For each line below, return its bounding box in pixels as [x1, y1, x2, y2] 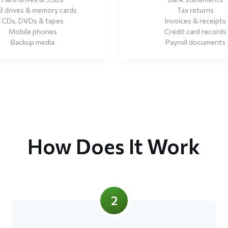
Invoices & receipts [164, 16, 226, 25]
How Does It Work [27, 133, 201, 158]
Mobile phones [8, 26, 57, 36]
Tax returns [177, 5, 214, 14]
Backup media [11, 37, 55, 46]
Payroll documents [165, 37, 225, 46]
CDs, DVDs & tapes [2, 16, 64, 25]
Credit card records [164, 26, 226, 36]
